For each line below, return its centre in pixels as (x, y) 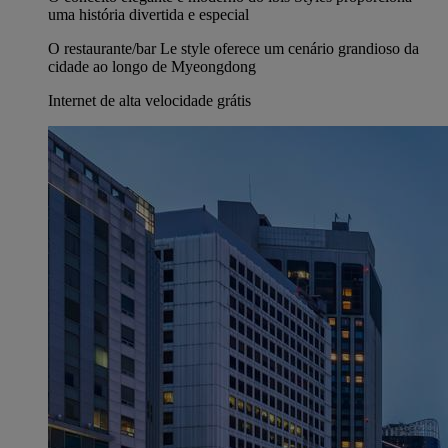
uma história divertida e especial (148, 15)
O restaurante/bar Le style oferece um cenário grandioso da (233, 49)
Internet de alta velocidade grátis (149, 101)
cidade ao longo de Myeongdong (152, 67)
